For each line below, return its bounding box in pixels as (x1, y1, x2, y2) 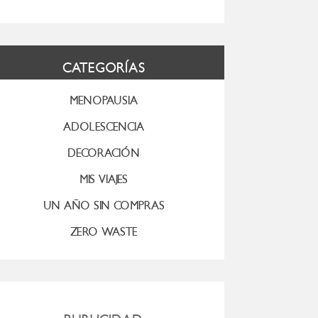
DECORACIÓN (67, 146, 140, 160)
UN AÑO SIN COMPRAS (43, 198, 165, 212)
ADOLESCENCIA (63, 119, 144, 133)
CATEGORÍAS (62, 59, 146, 76)
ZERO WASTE (70, 224, 138, 238)
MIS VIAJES (79, 172, 128, 186)
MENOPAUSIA (70, 93, 138, 107)
